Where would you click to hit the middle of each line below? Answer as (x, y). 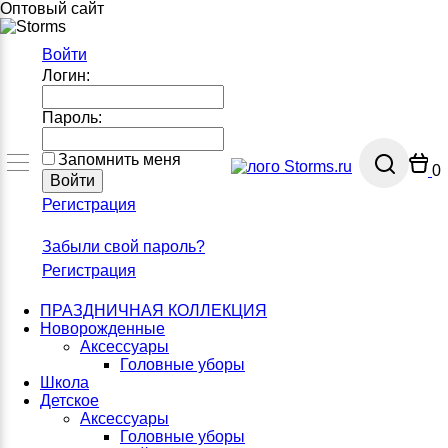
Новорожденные (102, 328)
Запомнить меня (119, 159)
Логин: (66, 75)
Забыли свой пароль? (123, 246)
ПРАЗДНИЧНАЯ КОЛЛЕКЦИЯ (153, 310)
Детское (69, 400)
